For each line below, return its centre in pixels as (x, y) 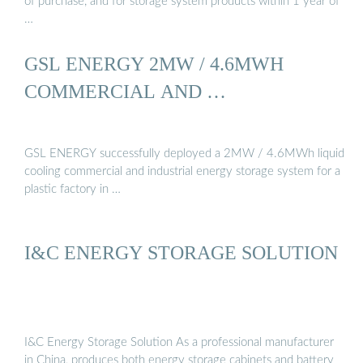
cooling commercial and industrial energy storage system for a (182, 172)
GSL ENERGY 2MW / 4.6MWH (154, 63)
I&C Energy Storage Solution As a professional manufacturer (179, 343)
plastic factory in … (73, 190)
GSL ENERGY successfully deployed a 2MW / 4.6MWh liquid (184, 154)
